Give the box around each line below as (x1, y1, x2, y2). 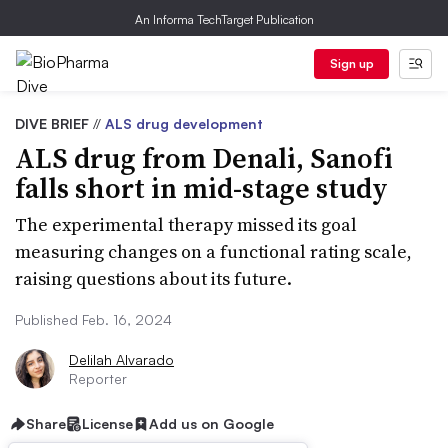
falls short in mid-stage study (15, 169, 388, 207)
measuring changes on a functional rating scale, (15, 239, 412, 264)
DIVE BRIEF (15, 115, 93, 132)
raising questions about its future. (15, 266, 292, 291)
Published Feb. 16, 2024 (15, 311, 172, 328)
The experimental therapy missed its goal (15, 212, 357, 237)
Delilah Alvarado (69, 351, 174, 368)
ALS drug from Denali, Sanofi (15, 139, 393, 177)
